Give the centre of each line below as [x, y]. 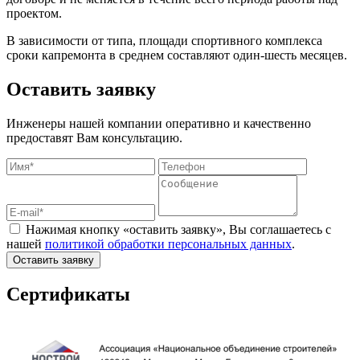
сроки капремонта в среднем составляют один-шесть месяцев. [177, 55]
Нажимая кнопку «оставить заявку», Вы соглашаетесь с [178, 229]
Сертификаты [68, 295]
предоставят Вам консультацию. [94, 137]
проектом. [34, 13]
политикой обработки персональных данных [168, 243]
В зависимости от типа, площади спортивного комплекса [164, 40]
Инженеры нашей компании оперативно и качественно [159, 123]
